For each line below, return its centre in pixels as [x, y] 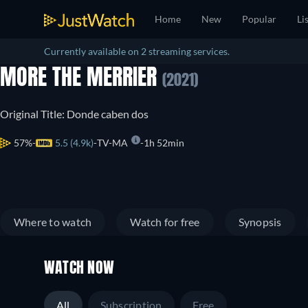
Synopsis [260, 222]
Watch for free [165, 222]
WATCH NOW [79, 269]
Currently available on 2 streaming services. [137, 51]
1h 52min [164, 143]
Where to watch [53, 222]
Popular [259, 19]
